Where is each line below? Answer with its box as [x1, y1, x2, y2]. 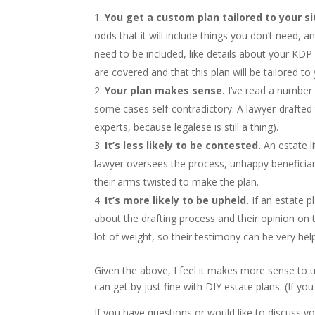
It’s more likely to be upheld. [105, 193, 250, 207]
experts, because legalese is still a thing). [94, 120, 279, 134]
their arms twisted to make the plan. [94, 174, 259, 188]
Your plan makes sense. [105, 83, 229, 97]
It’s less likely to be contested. [105, 138, 262, 152]
